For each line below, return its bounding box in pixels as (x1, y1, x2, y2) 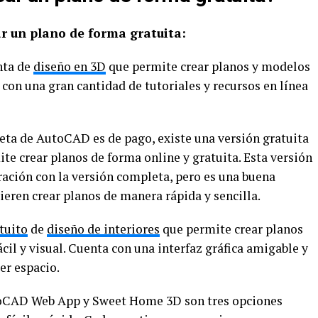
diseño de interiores (47, 221, 160, 237)
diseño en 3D (33, 58, 106, 75)
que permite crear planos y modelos (106, 58, 310, 75)
